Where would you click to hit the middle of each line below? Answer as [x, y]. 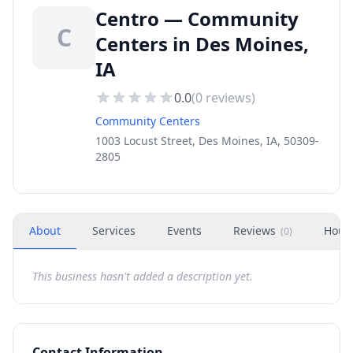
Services [114, 230]
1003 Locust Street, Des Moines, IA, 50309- [207, 141]
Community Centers [148, 121]
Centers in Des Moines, [202, 44]
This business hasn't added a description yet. [143, 276]
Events [184, 230]
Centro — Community [197, 19]
